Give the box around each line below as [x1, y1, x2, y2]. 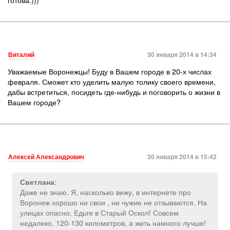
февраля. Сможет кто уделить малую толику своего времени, [8, 76, 216, 87]
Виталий [8, 50, 34, 59]
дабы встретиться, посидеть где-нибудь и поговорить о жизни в [8, 86, 220, 97]
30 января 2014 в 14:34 [147, 50, 217, 59]
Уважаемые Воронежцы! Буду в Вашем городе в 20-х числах [8, 66, 212, 76]
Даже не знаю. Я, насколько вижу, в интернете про [20, 186, 191, 197]
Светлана [20, 177, 54, 187]
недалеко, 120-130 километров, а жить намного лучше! [20, 217, 206, 228]
